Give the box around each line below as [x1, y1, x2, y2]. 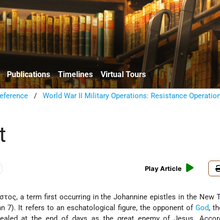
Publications [7, 69, 50, 79]
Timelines [58, 69, 93, 79]
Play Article [145, 165, 182, 173]
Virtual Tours [101, 69, 146, 79]
